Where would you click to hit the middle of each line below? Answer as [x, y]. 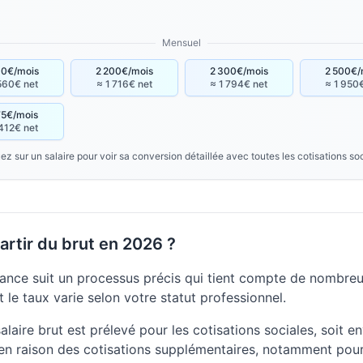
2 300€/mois [239, 71]
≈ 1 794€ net [239, 84]
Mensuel [181, 43]
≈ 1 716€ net [124, 84]
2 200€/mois [124, 71]
